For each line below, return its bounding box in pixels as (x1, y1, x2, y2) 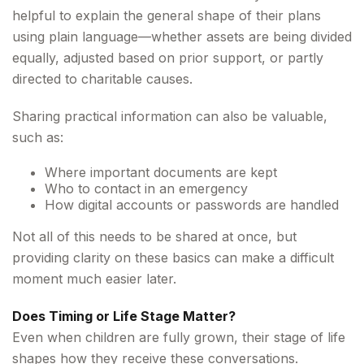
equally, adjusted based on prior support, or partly (12, 50, 323, 66)
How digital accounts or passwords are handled (45, 197, 339, 213)
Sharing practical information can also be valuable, (12, 108, 327, 124)
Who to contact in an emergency (45, 180, 248, 197)
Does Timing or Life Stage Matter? (12, 308, 236, 324)
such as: (12, 129, 63, 145)
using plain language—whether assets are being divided (12, 28, 352, 45)
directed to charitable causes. (12, 71, 193, 87)
